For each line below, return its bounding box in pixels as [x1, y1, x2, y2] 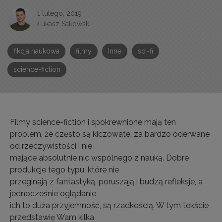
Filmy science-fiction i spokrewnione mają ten [10, 117, 176, 127]
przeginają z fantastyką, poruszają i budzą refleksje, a [10, 177, 203, 186]
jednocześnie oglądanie [10, 189, 96, 198]
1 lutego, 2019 [37, 9, 82, 17]
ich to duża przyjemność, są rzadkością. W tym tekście [10, 201, 209, 210]
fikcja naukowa [13, 47, 59, 55]
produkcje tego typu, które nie [10, 165, 119, 174]
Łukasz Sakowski [37, 20, 91, 28]
